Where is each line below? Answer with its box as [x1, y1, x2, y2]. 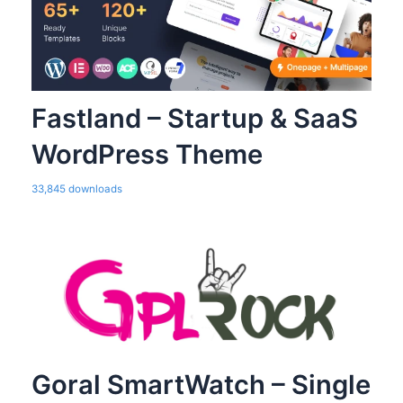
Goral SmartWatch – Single [31, 369, 371, 401]
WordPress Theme [31, 138, 263, 170]
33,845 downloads [31, 182, 122, 195]
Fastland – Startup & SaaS [31, 102, 358, 134]
